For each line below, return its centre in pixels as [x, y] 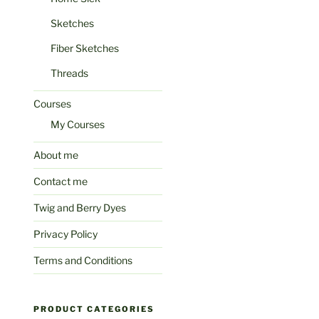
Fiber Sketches [85, 48]
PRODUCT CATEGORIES [94, 309]
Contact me [61, 181]
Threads [70, 73]
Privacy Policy [66, 234]
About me [56, 155]
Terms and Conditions [83, 260]
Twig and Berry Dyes [80, 207]
